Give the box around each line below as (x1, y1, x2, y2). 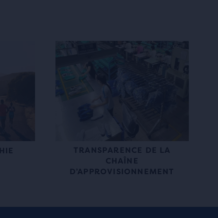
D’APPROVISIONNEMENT (69, 166, 175, 176)
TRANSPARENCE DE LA (73, 145, 171, 155)
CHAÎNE (105, 156, 139, 165)
